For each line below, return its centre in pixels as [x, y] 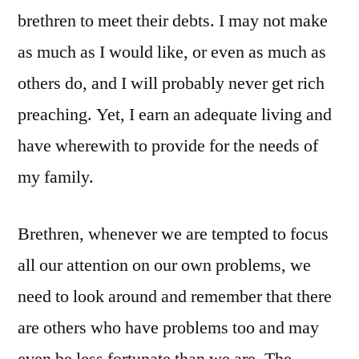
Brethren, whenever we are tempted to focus [173, 234]
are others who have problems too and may [168, 328]
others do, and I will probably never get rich [171, 84]
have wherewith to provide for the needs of [168, 146]
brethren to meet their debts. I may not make [173, 21]
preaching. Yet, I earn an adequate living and [175, 115]
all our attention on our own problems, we [164, 266]
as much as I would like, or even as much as [172, 52]
